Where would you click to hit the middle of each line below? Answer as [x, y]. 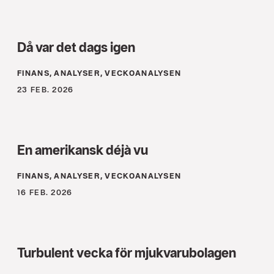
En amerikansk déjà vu [83, 150]
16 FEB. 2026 [45, 193]
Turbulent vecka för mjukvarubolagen [127, 253]
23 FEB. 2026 [46, 90]
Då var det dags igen [76, 47]
